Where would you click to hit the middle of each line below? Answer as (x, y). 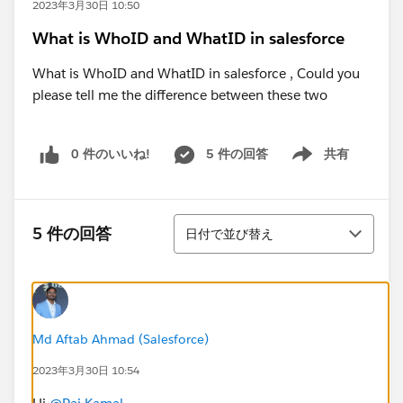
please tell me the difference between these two (180, 95)
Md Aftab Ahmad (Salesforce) (121, 339)
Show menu (313, 163)
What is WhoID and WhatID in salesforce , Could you (196, 73)
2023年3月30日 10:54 (86, 370)
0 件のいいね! (111, 154)
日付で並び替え (229, 233)
